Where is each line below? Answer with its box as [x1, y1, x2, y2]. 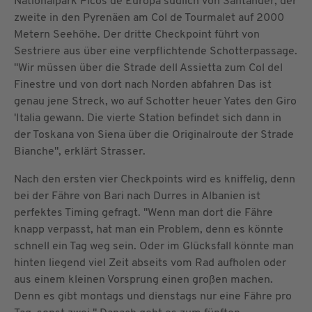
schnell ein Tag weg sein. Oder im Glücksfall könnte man [14, 240, 294, 252]
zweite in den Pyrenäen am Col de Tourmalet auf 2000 [14, 12, 284, 24]
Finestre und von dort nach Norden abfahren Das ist [14, 79, 272, 91]
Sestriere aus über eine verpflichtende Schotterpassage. [14, 45, 297, 57]
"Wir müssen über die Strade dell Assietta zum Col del [14, 62, 283, 74]
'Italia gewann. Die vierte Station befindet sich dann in [14, 112, 281, 124]
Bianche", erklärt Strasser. [14, 146, 146, 157]
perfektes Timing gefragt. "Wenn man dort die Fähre [14, 207, 273, 219]
